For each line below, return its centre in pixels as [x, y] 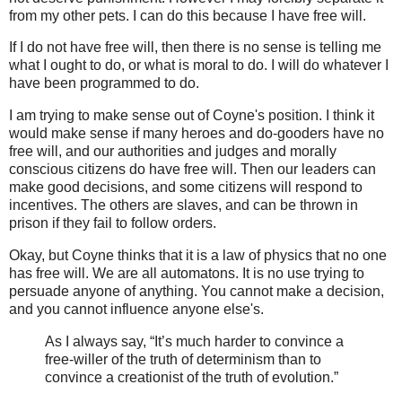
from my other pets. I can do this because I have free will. [188, 15]
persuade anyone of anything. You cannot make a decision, [197, 292]
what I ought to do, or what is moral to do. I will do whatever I [199, 66]
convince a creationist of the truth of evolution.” [192, 377]
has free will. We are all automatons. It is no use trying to [187, 274]
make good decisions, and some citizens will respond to [186, 188]
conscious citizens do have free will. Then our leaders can [192, 170]
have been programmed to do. [104, 83]
